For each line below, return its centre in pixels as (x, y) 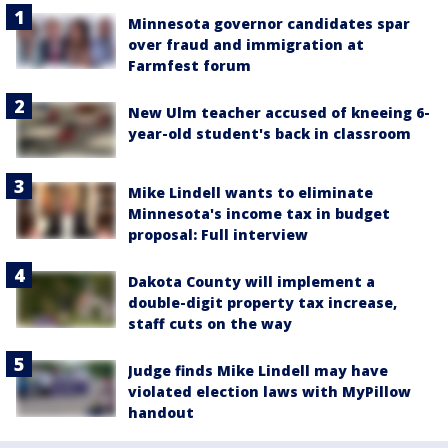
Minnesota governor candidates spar (269, 24)
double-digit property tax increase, (262, 303)
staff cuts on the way (210, 324)
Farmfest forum (189, 66)
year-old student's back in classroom (269, 134)
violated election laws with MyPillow (269, 392)
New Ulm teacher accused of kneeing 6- (279, 113)
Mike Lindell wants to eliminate (250, 193)
